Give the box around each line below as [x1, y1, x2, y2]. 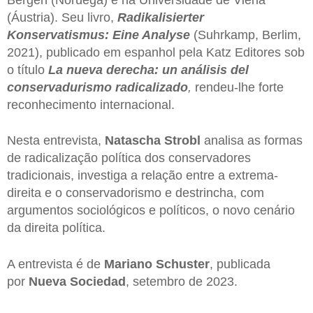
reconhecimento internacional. [7, 97, 175, 112]
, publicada [210, 256, 270, 271]
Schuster [156, 256, 210, 271]
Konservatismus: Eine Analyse [7, 27, 190, 42]
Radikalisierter [117, 10, 204, 24]
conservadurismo [7, 80, 112, 94]
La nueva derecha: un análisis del [48, 62, 249, 77]
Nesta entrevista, [7, 133, 105, 148]
